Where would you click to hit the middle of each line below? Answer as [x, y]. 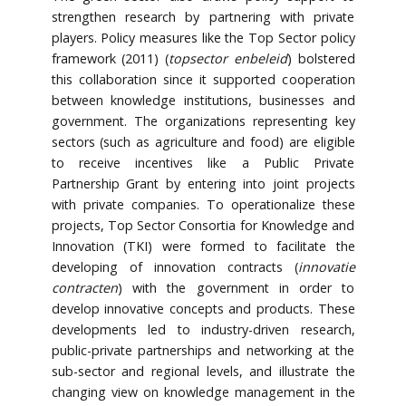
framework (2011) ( [110, 58]
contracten [84, 287]
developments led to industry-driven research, [203, 329]
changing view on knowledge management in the [203, 391]
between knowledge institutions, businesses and [203, 100]
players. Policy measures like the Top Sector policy [203, 37]
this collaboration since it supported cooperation [203, 79]
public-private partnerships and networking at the [203, 350]
